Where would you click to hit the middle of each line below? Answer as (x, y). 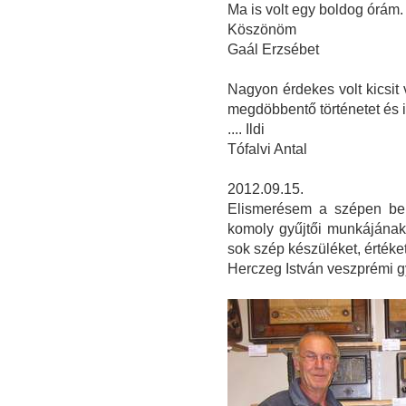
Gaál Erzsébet (273, 50)
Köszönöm (261, 30)
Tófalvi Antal (267, 150)
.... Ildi (246, 130)
